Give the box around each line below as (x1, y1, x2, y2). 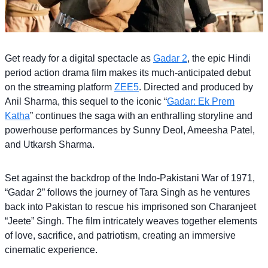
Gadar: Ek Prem (167, 96, 234, 106)
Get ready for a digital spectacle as (5, 53, 153, 63)
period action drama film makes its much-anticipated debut (5, 67, 251, 78)
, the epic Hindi (187, 53, 251, 63)
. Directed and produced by (139, 81, 253, 92)
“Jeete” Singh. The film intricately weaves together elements (5, 215, 257, 226)
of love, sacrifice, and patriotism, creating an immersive (5, 230, 236, 240)
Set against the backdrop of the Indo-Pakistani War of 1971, (5, 172, 255, 183)
